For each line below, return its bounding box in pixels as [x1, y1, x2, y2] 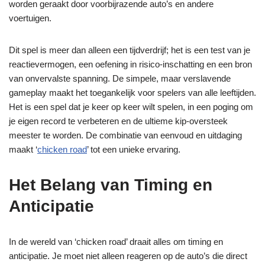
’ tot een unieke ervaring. [87, 144, 180, 154]
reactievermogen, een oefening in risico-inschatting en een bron [9, 59, 252, 69]
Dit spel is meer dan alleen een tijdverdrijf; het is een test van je [9, 45, 250, 55]
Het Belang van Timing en [9, 176, 212, 194]
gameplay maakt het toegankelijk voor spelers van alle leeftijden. [9, 88, 256, 98]
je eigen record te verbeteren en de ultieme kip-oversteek [9, 116, 228, 126]
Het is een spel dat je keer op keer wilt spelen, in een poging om [9, 102, 253, 112]
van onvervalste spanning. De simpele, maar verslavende [9, 73, 231, 83]
